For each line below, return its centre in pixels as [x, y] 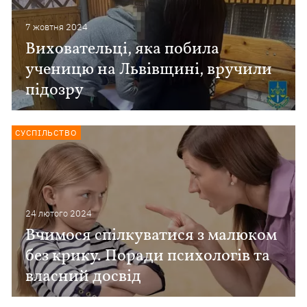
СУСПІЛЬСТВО [46, 133]
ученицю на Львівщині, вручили [149, 70]
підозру [55, 90]
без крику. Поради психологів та [148, 256]
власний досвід [84, 277]
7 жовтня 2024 [57, 27]
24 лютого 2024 [59, 213]
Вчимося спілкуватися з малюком [151, 236]
